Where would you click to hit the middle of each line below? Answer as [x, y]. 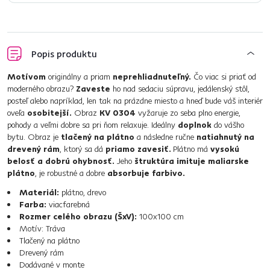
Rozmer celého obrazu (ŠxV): [78, 216]
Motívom [28, 77]
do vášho [229, 125]
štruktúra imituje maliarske [192, 161]
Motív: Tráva [42, 228]
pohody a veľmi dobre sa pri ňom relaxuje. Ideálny [93, 125]
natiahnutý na [224, 137]
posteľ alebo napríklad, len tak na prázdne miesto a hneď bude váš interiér [135, 101]
